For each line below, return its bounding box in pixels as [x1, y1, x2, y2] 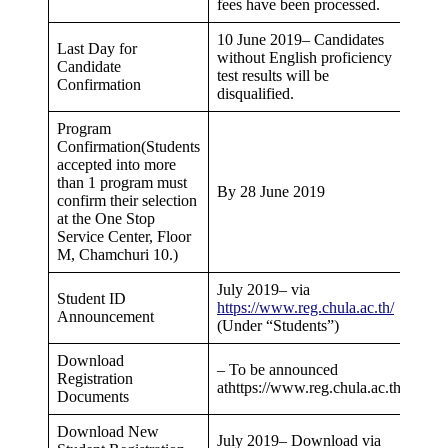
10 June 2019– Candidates [217, 30, 384, 48]
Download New [57, 422, 159, 440]
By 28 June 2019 [217, 182, 325, 200]
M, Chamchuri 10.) [57, 245, 178, 263]
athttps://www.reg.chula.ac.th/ [217, 378, 405, 396]
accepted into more [57, 155, 176, 173]
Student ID [57, 289, 126, 307]
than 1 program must [57, 173, 187, 191]
